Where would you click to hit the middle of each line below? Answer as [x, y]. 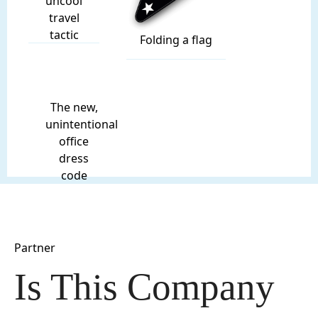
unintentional [82, 124]
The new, [74, 107]
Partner [35, 247]
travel [64, 17]
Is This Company [144, 286]
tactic [64, 34]
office [74, 141]
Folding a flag [176, 40]
